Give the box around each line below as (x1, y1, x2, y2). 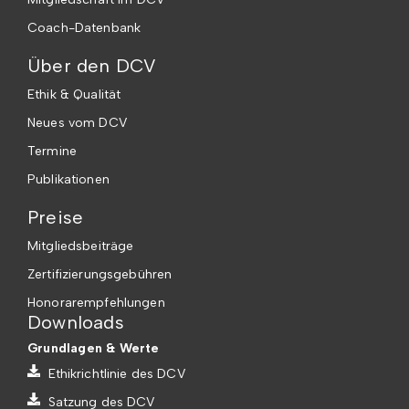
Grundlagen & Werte (27, 340, 160, 356)
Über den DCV (27, 54, 157, 77)
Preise (27, 205, 84, 228)
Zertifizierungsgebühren (27, 266, 173, 282)
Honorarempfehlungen (27, 294, 165, 310)
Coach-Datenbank (27, 19, 142, 36)
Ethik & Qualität (27, 86, 121, 102)
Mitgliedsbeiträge (27, 237, 134, 254)
